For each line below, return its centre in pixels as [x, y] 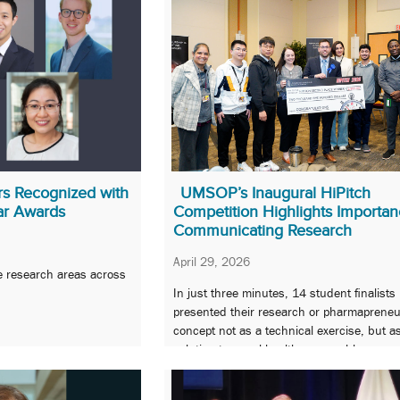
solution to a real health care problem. [274, 350]
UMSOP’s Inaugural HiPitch [275, 192]
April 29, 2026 [212, 261]
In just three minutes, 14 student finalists [284, 293]
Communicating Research [262, 230]
